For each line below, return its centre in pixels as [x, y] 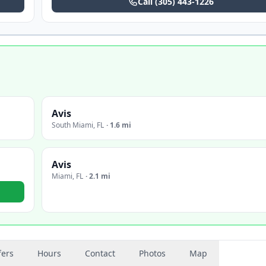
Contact [100, 253]
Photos [152, 253]
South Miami [72, 125]
